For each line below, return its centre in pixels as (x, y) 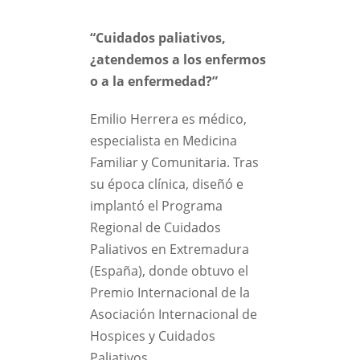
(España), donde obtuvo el (169, 271)
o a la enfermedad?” (154, 81)
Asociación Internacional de (174, 314)
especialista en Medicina (164, 141)
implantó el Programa (156, 206)
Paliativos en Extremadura (170, 249)
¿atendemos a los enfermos (178, 59)
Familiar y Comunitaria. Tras (174, 162)
